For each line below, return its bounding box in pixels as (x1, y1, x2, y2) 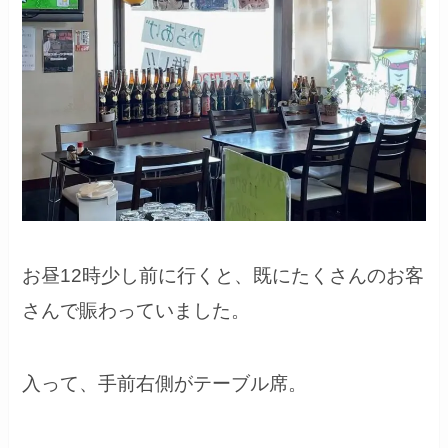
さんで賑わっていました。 (22, 300, 251, 322)
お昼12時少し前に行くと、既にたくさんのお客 (22, 265, 425, 287)
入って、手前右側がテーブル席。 (22, 372, 308, 394)
